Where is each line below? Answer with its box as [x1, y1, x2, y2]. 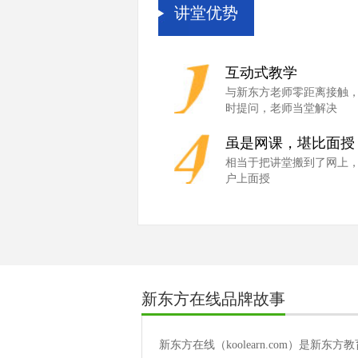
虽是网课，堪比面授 [225, 135, 355, 151]
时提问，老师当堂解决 [225, 102, 337, 114]
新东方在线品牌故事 [141, 290, 285, 308]
